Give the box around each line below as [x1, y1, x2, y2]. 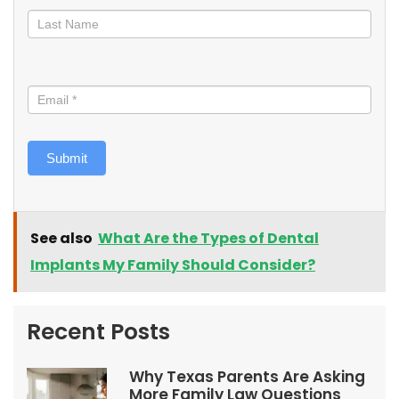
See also [30, 228, 93, 248]
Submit [46, 151, 87, 166]
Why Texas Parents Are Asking [129, 366, 365, 387]
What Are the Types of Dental [98, 228, 319, 248]
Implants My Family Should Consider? [30, 255, 315, 275]
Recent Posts [27, 316, 170, 347]
